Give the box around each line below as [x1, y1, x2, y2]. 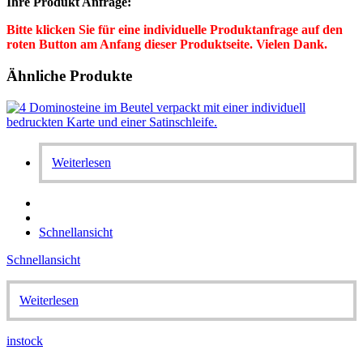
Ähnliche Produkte [6, 67, 132, 85]
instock [6, 333, 43, 348]
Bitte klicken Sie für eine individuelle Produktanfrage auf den [6, 23, 343, 37]
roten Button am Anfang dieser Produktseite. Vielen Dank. [6, 37, 327, 52]
